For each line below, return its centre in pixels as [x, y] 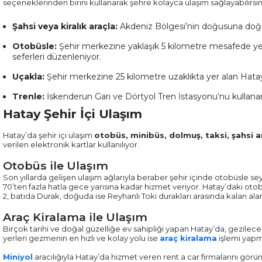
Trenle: [28, 96]
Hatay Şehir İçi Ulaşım [73, 114]
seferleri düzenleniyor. [57, 57]
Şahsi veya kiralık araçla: [65, 26]
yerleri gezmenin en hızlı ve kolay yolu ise [81, 238]
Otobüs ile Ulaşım [56, 166]
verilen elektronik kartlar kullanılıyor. [71, 144]
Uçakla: [28, 77]
